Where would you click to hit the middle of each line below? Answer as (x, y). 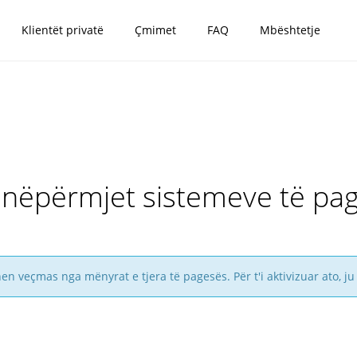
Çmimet (155, 30)
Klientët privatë (62, 30)
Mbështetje (290, 30)
